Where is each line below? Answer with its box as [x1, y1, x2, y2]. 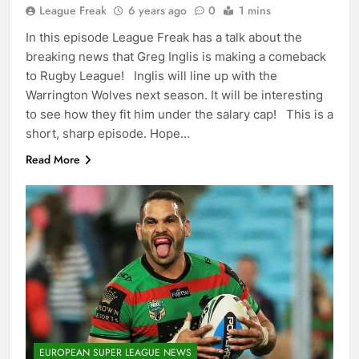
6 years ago [128, 2, 187, 18]
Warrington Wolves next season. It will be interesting [26, 87, 323, 103]
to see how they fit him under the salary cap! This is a [26, 106, 333, 122]
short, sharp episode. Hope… [26, 125, 190, 141]
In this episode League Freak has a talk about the [26, 29, 302, 45]
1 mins [239, 2, 271, 18]
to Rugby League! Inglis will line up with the [26, 67, 277, 83]
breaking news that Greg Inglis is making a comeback [26, 48, 326, 64]
